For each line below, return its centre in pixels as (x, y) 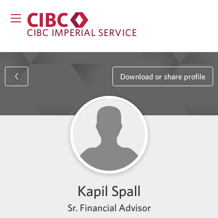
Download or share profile (163, 76)
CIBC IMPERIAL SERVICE (82, 32)
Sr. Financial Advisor (109, 208)
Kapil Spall (109, 191)
